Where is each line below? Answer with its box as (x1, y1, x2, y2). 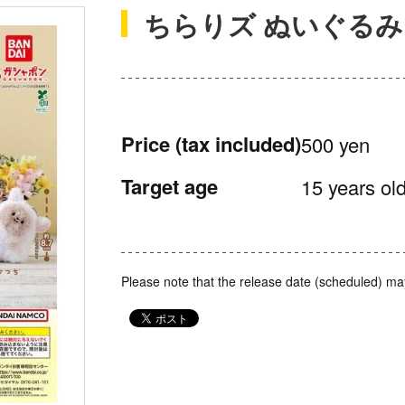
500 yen (301, 130, 370, 158)
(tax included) (175, 129, 301, 158)
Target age (121, 172, 218, 201)
